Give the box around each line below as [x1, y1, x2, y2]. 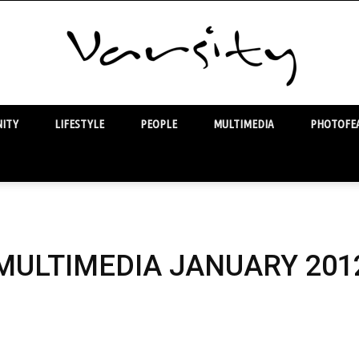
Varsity [179, 137, 212, 151]
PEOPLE [140, 117, 177, 131]
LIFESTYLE [54, 117, 104, 131]
